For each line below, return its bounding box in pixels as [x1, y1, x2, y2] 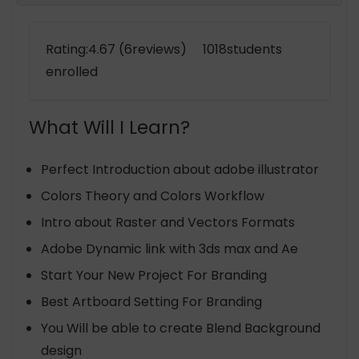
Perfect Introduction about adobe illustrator [41, 160, 319, 179]
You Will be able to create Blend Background [41, 319, 321, 337]
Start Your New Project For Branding [41, 266, 267, 284]
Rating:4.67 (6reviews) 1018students [46, 40, 282, 58]
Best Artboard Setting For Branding [41, 292, 262, 311]
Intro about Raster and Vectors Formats [41, 213, 295, 232]
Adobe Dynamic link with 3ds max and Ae [41, 240, 298, 258]
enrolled [46, 63, 98, 81]
